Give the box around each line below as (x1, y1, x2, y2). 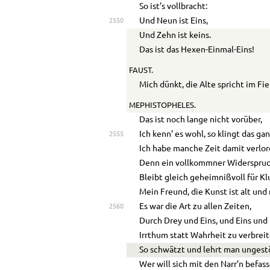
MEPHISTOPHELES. (128, 101, 196, 109)
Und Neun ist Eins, (139, 17, 209, 26)
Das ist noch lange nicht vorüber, (139, 115, 263, 124)
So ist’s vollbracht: (139, 2, 208, 11)
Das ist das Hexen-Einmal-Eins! (139, 46, 255, 55)
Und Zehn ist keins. (139, 31, 212, 40)
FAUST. (128, 67, 153, 75)
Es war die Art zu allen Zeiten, (139, 202, 252, 211)
